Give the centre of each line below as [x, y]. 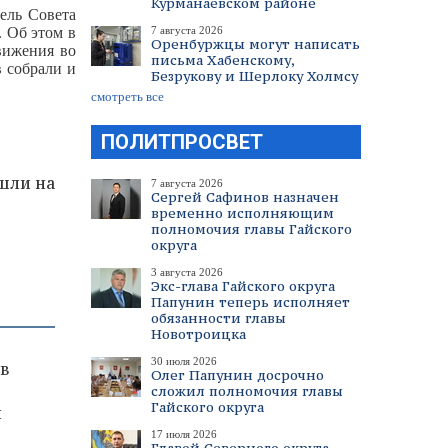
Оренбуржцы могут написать [255, 44]
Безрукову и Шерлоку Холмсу [254, 76]
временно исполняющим [242, 213]
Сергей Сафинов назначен [245, 197]
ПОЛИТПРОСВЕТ [182, 142]
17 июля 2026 [184, 434]
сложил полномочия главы [247, 391]
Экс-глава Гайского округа [243, 286]
